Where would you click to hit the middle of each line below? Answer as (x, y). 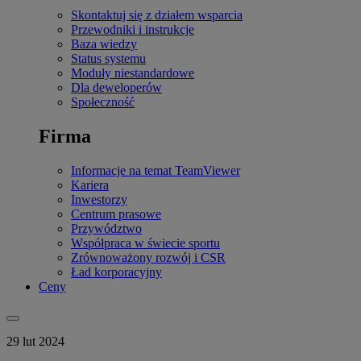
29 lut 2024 (35, 341)
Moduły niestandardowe (133, 73)
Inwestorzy (99, 199)
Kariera (90, 185)
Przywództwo (106, 228)
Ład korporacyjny (116, 272)
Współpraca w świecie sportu (145, 243)
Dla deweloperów (116, 88)
